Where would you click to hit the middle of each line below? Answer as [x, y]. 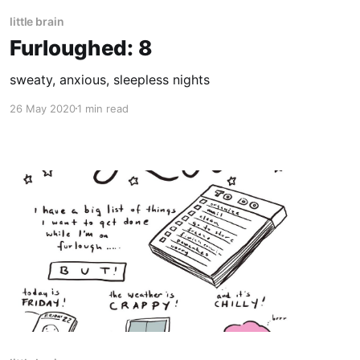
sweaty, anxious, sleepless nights [109, 79]
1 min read [102, 108]
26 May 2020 [42, 108]
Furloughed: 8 [81, 47]
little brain [37, 21]
